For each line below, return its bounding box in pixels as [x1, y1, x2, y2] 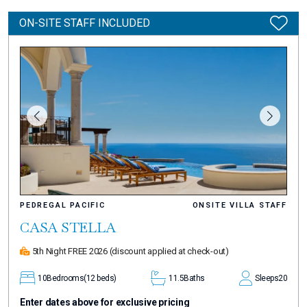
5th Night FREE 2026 [29, 246, 110, 257]
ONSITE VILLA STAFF [192, 201, 287, 210]
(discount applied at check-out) [109, 246, 229, 257]
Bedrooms [47, 273, 84, 284]
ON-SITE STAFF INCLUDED [19, 16, 150, 29]
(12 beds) [84, 273, 116, 284]
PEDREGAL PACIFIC [20, 201, 106, 210]
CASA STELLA [20, 219, 116, 237]
